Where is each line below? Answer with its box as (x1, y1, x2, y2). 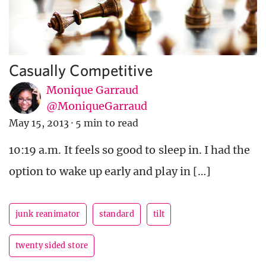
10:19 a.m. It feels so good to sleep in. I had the (9, 143, 251, 157)
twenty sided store (15, 240, 88, 251)
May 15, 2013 (9, 117, 69, 129)
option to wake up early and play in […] (9, 164, 211, 179)
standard (99, 209, 134, 220)
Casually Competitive (9, 61, 153, 80)
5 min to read (75, 117, 139, 129)
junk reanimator (15, 209, 80, 220)
